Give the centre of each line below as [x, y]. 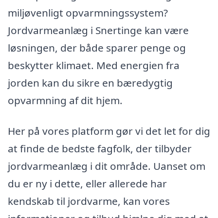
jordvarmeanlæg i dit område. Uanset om [107, 166]
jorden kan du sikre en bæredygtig [90, 82]
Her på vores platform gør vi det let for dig [109, 131]
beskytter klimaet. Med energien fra [94, 65]
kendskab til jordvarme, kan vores [89, 201]
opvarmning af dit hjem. [65, 100]
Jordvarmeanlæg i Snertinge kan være [98, 30]
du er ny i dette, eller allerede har [87, 184]
